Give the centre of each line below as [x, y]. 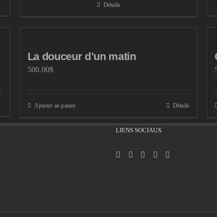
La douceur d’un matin [82, 56]
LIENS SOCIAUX [139, 130]
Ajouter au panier [55, 106]
